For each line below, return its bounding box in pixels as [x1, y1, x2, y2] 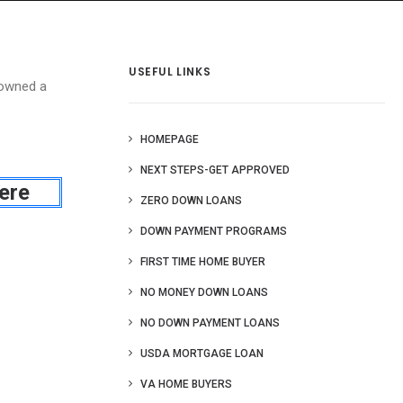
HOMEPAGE [140, 133, 199, 146]
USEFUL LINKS [129, 64, 211, 79]
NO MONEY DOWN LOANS [140, 286, 268, 299]
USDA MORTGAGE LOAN [140, 347, 264, 360]
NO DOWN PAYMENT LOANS [140, 317, 280, 329]
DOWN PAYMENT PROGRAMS [140, 225, 287, 237]
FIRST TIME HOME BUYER [140, 255, 265, 268]
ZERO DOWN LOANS [140, 194, 242, 207]
